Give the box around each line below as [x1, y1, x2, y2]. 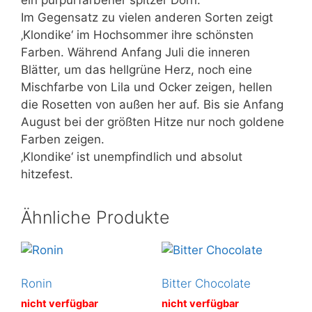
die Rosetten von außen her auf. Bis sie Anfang [21, 97, 283, 111]
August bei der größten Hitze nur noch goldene [21, 114, 284, 129]
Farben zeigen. [21, 132, 104, 146]
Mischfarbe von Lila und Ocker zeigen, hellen [21, 79, 272, 94]
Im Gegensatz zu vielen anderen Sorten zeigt [21, 10, 273, 24]
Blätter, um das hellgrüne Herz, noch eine [21, 62, 252, 77]
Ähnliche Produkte [21, 206, 170, 228]
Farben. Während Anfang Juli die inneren [21, 45, 250, 59]
